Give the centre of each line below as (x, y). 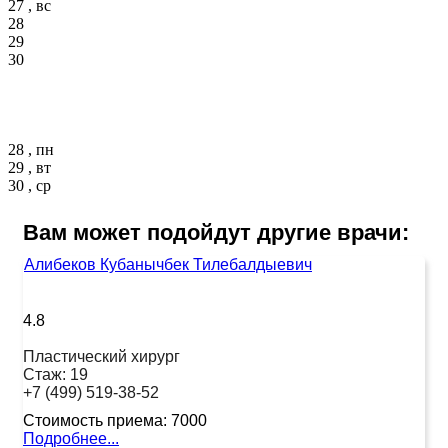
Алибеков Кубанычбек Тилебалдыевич (168, 264)
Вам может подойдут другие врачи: (216, 232)
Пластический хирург (101, 356)
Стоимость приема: (95, 420)
